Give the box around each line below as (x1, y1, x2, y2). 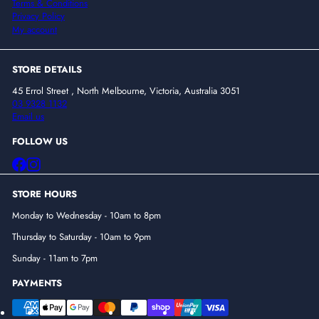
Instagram (40, 155, 76, 169)
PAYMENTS (12, 276, 62, 291)
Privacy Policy (12, 9, 65, 23)
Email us (12, 110, 44, 124)
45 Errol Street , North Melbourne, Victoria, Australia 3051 (12, 83, 240, 98)
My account (12, 22, 57, 36)
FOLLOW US (12, 135, 68, 149)
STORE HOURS (12, 187, 77, 202)
